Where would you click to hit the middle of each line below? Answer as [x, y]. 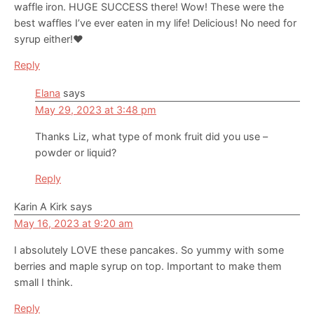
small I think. [43, 282]
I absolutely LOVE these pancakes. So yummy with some [149, 250]
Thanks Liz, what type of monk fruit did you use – [151, 136]
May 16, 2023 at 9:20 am [74, 223]
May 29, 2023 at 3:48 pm [96, 109]
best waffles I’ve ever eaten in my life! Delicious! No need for [155, 22]
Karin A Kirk [41, 206]
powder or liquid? [76, 152]
